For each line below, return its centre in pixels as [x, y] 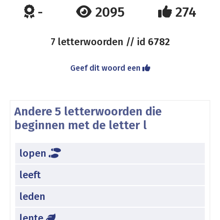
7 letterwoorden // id [99, 42]
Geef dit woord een [106, 68]
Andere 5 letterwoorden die [88, 111]
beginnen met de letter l [81, 125]
